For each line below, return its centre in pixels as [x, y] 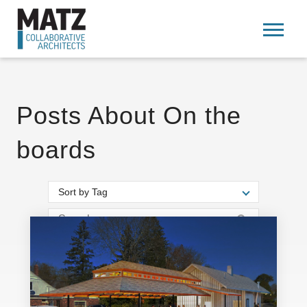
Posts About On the [129, 115]
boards [56, 150]
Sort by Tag [83, 192]
